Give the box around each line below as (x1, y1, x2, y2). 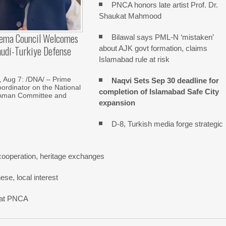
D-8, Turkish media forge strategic (111, 120, 223, 128)
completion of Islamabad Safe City (99, 87, 219, 96)
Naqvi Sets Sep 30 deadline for (111, 76, 219, 85)
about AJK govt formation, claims (99, 44, 208, 52)
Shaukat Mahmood (99, 12, 162, 20)
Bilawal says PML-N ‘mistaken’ (111, 33, 214, 41)
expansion (99, 98, 136, 107)
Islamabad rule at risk (99, 55, 170, 64)
